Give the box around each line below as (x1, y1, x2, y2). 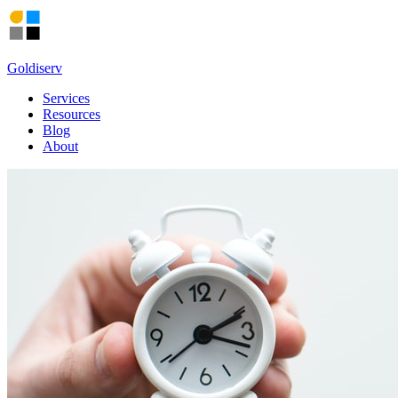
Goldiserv (7, 60, 62, 76)
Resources (43, 107, 100, 122)
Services (43, 91, 90, 106)
